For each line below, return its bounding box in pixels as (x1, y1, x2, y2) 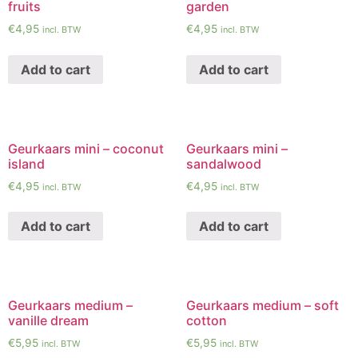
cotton (185, 312, 227, 328)
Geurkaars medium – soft (185, 296, 339, 313)
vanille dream (8, 312, 89, 328)
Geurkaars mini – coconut (8, 140, 164, 157)
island (8, 155, 45, 172)
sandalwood (185, 155, 261, 172)
